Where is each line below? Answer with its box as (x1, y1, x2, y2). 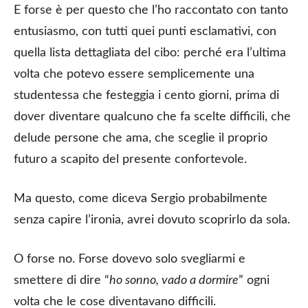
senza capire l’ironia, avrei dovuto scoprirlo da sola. (14, 213, 290, 226)
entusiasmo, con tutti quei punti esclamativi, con (14, 25, 276, 38)
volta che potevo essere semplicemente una (14, 67, 254, 80)
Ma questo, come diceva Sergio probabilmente (14, 192, 267, 205)
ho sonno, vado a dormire (109, 274, 239, 287)
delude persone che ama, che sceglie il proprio (14, 131, 267, 144)
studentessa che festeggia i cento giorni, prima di (14, 89, 279, 102)
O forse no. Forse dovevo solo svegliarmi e (14, 252, 245, 265)
